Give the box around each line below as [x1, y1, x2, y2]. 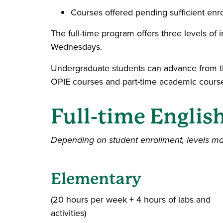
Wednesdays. [51, 40, 102, 53]
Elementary [51, 170, 141, 188]
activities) [51, 207, 86, 220]
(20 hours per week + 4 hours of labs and [51, 193, 211, 206]
